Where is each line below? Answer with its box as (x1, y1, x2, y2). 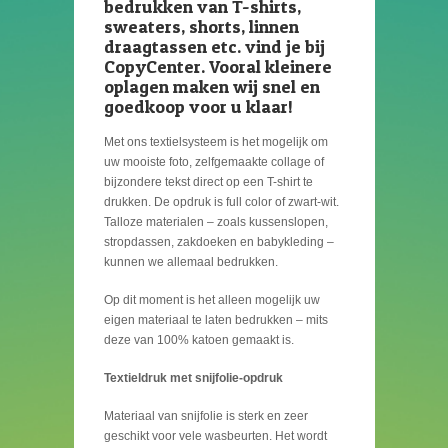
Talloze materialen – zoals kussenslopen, (103, 215, 328, 230)
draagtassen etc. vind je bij (103, 36, 325, 58)
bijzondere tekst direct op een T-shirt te (103, 175, 313, 190)
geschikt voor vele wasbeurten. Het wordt (103, 429, 327, 444)
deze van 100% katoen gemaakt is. (103, 333, 294, 348)
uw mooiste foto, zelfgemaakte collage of (103, 155, 324, 170)
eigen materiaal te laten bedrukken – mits (103, 313, 328, 328)
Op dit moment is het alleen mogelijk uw (103, 293, 320, 308)
